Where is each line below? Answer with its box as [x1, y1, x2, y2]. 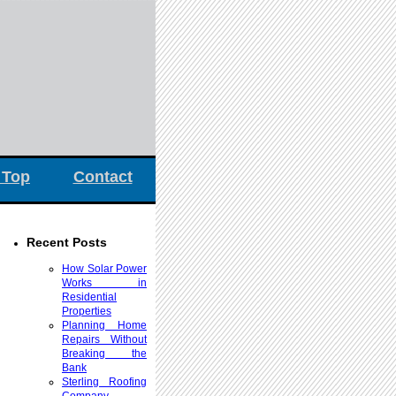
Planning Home [62, 319, 147, 332]
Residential [62, 291, 117, 304]
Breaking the [62, 347, 147, 361]
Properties [62, 305, 111, 318]
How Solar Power [62, 263, 147, 276]
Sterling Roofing [62, 376, 147, 389]
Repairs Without [62, 333, 147, 346]
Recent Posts [27, 235, 107, 250]
